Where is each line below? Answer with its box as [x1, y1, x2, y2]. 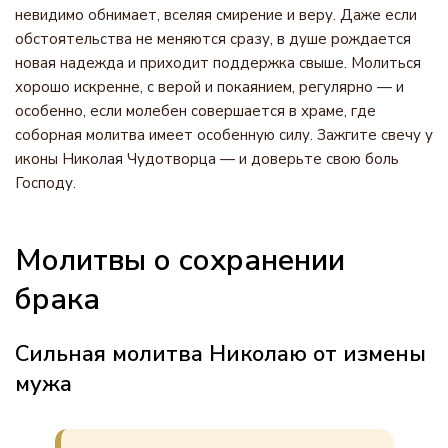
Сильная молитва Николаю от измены [15, 339, 426, 369]
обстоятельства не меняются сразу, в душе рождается [15, 29, 411, 49]
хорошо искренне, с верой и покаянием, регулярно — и [15, 77, 404, 97]
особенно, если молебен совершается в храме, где [15, 101, 376, 121]
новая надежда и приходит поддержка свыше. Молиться [15, 53, 421, 73]
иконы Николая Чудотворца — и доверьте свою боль [15, 149, 399, 169]
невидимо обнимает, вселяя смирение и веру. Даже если [15, 5, 417, 25]
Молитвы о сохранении [15, 240, 345, 281]
